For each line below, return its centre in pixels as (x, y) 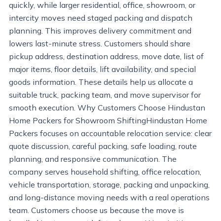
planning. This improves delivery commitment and (100, 31)
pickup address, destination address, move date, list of (106, 56)
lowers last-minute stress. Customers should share (100, 43)
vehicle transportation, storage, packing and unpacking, (109, 184)
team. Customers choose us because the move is (96, 210)
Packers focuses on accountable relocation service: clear (110, 133)
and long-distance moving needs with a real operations (109, 197)
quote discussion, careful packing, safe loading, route (103, 146)
